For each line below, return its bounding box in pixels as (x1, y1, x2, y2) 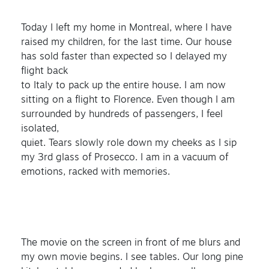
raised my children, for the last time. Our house (21, 37, 232, 47)
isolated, (21, 124, 59, 134)
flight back (21, 66, 68, 76)
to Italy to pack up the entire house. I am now (21, 80, 226, 91)
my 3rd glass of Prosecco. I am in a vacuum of (21, 153, 228, 163)
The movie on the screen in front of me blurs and (21, 238, 240, 248)
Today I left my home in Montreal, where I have (21, 23, 232, 33)
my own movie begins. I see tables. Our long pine (21, 252, 243, 262)
